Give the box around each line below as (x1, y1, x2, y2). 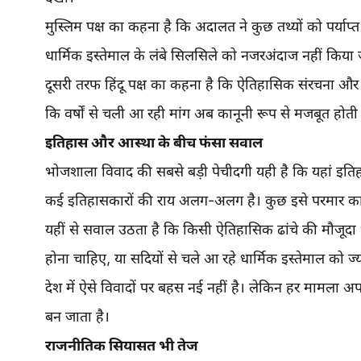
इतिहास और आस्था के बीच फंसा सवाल (45, 134, 263, 151)
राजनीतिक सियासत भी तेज (45, 337, 198, 354)
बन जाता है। (45, 308, 110, 325)
